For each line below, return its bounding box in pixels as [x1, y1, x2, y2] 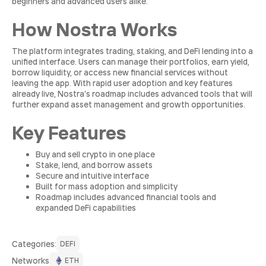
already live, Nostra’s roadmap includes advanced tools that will [12, 88, 252, 99]
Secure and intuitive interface [36, 170, 149, 181]
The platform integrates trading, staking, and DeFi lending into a [12, 46, 253, 56]
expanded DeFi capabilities [36, 202, 136, 213]
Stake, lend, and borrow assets [36, 160, 153, 170]
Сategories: [12, 239, 56, 249]
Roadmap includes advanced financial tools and [36, 192, 216, 202]
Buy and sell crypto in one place [36, 149, 155, 160]
